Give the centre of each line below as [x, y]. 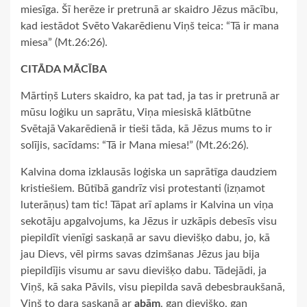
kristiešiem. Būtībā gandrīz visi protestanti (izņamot [143, 189]
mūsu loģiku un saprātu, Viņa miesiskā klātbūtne [136, 113]
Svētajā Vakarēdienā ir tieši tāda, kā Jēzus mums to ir [146, 129]
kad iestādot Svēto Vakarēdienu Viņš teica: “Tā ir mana [150, 26]
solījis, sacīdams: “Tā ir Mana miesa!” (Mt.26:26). [135, 146]
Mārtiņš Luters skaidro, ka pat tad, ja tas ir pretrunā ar [150, 96]
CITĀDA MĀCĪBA [64, 70]
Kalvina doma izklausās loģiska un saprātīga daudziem [149, 172]
